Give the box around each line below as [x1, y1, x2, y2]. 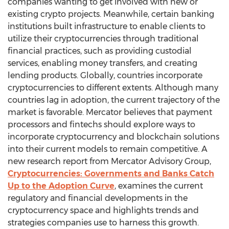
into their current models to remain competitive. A [8, 144, 208, 154]
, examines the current [114, 181, 203, 191]
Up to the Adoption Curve [8, 181, 114, 191]
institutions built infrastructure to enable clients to [8, 21, 205, 31]
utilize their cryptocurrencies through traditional [8, 34, 199, 43]
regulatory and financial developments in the [8, 193, 188, 203]
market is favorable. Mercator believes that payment [8, 107, 212, 117]
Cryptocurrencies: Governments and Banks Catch [8, 169, 214, 178]
